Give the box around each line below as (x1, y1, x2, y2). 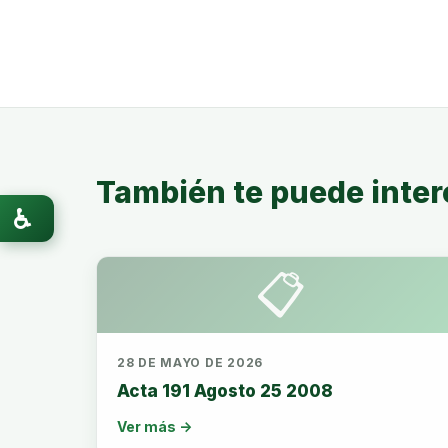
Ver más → (117, 418, 192, 435)
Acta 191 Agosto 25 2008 (117, 381, 333, 401)
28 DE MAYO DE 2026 (117, 355, 263, 370)
